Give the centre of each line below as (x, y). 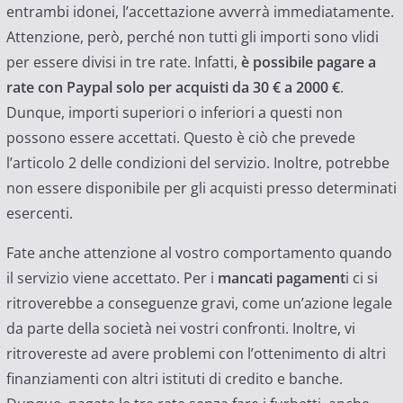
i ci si (361, 278)
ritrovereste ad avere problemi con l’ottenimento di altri (196, 354)
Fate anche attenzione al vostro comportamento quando (199, 253)
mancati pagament (279, 278)
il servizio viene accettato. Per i (110, 278)
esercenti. (39, 214)
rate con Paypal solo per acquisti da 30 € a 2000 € (173, 88)
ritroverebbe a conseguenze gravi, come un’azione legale (199, 304)
